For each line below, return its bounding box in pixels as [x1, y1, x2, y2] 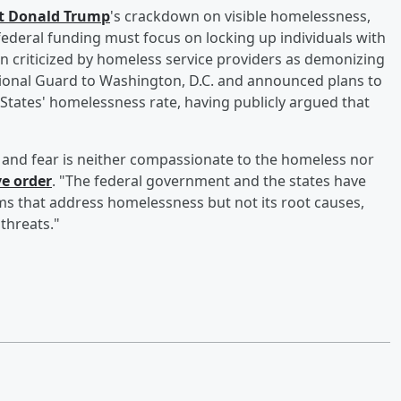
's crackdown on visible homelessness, [110, 5, 371, 26]
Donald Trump [8, 5, 110, 26]
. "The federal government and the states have [52, 170, 366, 191]
